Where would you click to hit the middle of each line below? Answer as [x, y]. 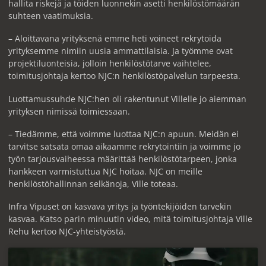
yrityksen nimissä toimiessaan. [69, 111]
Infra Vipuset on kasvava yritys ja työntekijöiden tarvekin [120, 207]
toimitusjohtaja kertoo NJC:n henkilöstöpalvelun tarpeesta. [124, 76]
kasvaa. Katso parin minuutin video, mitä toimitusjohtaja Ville [130, 219]
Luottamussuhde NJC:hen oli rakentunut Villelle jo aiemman [127, 99]
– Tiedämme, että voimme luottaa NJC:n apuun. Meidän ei [123, 134]
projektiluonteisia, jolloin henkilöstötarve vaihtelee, [110, 64]
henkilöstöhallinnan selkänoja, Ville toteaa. [93, 183]
